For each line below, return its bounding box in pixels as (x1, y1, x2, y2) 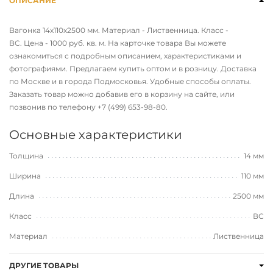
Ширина (9, 171, 43, 181)
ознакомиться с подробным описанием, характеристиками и (9, 51, 241, 61)
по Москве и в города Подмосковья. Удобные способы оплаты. (9, 77, 251, 87)
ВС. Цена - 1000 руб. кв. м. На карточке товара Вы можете (9, 38, 226, 48)
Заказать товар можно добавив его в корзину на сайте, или (9, 90, 235, 99)
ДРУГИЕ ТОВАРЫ (9, 261, 79, 271)
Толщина (9, 151, 45, 161)
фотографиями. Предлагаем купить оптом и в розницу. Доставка (9, 64, 257, 74)
